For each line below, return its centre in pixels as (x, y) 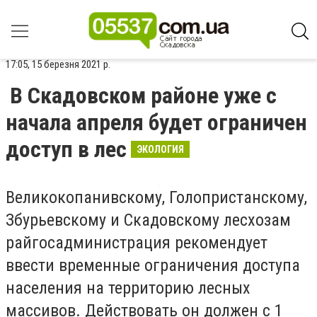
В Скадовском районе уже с (143, 96)
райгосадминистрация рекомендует (137, 243)
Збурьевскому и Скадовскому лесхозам (148, 220)
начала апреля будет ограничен (156, 122)
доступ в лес (66, 149)
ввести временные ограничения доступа (153, 265)
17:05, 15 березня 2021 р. (58, 64)
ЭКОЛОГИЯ (160, 149)
